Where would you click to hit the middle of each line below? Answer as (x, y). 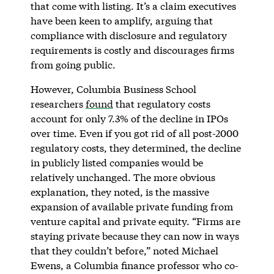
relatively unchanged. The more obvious (123, 177)
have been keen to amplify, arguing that (121, 20)
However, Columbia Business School (113, 89)
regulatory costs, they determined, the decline (135, 147)
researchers (58, 103)
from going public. (73, 64)
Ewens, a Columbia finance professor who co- (134, 265)
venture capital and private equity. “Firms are (135, 221)
